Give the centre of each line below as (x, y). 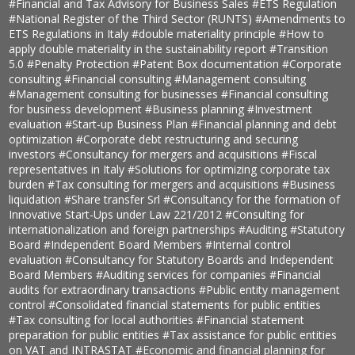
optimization (43, 139)
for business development (77, 109)
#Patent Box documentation (208, 64)
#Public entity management (270, 290)
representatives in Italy (69, 170)
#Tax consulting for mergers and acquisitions (165, 185)
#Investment (280, 109)
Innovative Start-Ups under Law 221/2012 (117, 215)
